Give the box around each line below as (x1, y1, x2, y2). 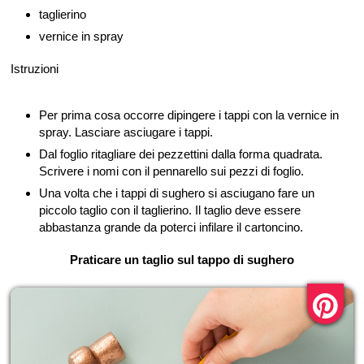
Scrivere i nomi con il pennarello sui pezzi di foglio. (39, 163, 304, 178)
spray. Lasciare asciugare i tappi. (39, 124, 213, 139)
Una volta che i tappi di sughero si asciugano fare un (39, 185, 314, 200)
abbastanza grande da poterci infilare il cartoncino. (39, 219, 303, 234)
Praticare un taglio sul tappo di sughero (70, 252, 294, 266)
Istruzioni (11, 61, 58, 76)
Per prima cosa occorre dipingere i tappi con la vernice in (39, 107, 339, 122)
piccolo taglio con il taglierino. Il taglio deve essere (39, 202, 301, 217)
